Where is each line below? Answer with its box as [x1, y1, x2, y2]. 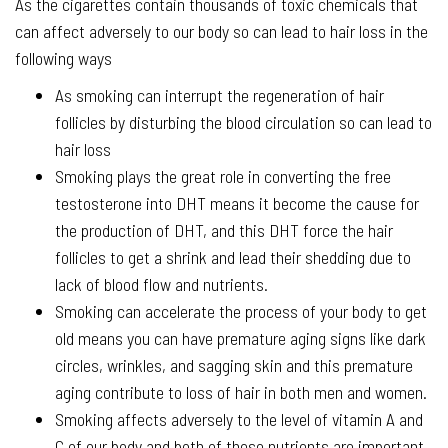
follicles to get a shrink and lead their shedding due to [55, 245, 411, 268]
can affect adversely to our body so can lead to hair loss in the [15, 19, 428, 42]
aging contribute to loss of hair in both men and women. [55, 380, 427, 403]
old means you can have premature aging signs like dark [55, 326, 426, 349]
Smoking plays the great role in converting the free [55, 164, 391, 187]
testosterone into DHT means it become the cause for [55, 191, 419, 214]
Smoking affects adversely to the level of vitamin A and [55, 407, 423, 430]
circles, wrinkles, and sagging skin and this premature [55, 353, 413, 376]
